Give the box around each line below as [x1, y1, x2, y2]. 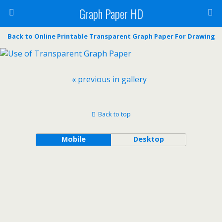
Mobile [61, 134, 86, 144]
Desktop [133, 134, 164, 144]
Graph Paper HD [79, 4, 143, 22]
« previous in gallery [71, 74, 147, 85]
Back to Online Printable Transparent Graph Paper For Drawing [7, 32, 215, 41]
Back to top [98, 110, 131, 118]
